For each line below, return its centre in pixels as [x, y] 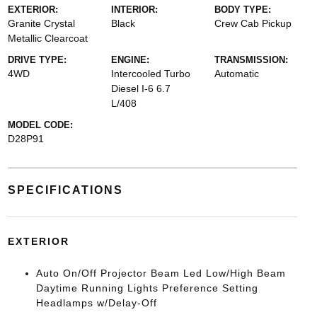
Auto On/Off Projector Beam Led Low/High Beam [161, 273]
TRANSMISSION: [252, 59]
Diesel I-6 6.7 [140, 88]
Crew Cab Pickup [253, 23]
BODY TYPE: [243, 9]
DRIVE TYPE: [37, 59]
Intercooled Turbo [150, 73]
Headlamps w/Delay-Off [96, 302]
